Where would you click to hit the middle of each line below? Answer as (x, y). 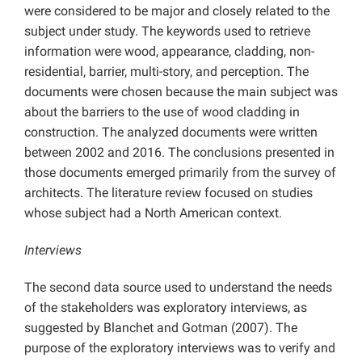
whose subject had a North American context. (153, 213)
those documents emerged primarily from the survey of (180, 173)
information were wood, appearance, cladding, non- (169, 52)
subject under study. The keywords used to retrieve (167, 32)
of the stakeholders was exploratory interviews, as (166, 308)
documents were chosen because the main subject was (181, 92)
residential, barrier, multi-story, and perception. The (166, 72)
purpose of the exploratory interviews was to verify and (180, 348)
